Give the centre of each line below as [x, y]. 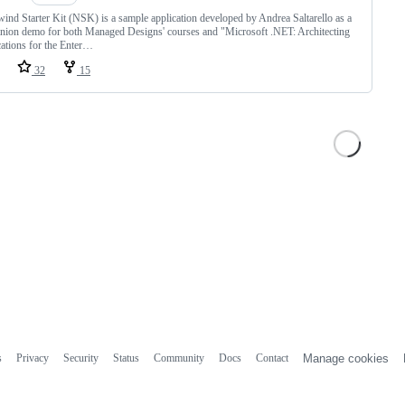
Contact [272, 358]
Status [126, 358]
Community [179, 358]
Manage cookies [345, 358]
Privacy [32, 358]
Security [80, 358]
